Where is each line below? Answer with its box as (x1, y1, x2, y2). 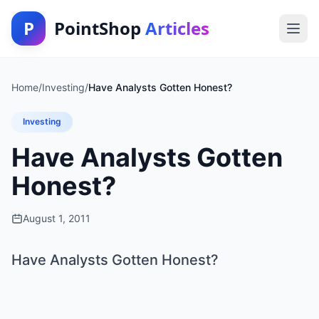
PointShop (54, 16, 145, 40)
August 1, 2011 (23, 212, 90, 224)
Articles (145, 16, 209, 40)
